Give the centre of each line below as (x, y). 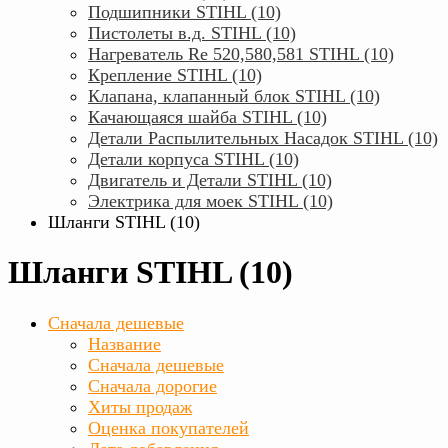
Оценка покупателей (168, 427)
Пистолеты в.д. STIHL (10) (192, 33)
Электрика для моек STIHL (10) (210, 201)
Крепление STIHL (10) (175, 75)
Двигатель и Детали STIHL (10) (210, 180)
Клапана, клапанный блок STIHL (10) (234, 96)
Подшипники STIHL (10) (184, 12)
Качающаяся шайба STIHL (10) (207, 117)
